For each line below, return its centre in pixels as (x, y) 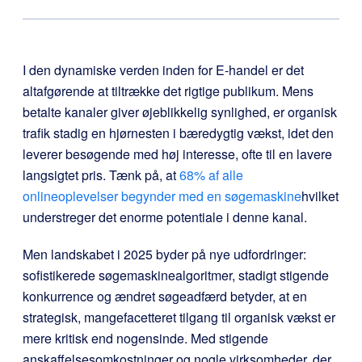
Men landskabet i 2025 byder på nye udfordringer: (164, 254)
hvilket (320, 196)
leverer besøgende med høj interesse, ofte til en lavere (177, 154)
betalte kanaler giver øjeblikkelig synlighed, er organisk (180, 112)
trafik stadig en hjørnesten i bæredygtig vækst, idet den (178, 133)
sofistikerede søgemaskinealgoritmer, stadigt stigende (176, 275)
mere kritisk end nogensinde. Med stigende (145, 338)
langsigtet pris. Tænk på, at (101, 175)
